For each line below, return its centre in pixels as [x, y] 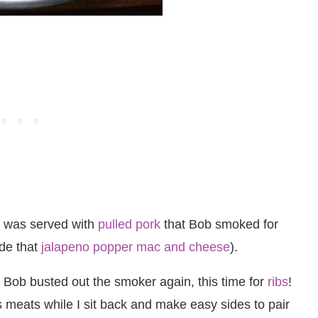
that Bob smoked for [219, 224]
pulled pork [129, 224]
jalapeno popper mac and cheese [136, 247]
